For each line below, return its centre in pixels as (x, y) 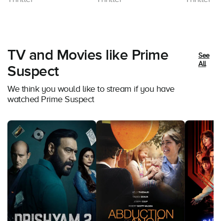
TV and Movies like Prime (88, 55)
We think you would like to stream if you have (91, 89)
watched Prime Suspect (51, 99)
